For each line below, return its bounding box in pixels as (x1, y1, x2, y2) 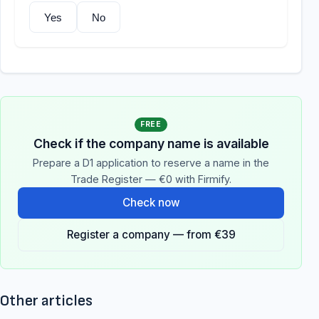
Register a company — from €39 (66, 228, 236, 241)
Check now (122, 196, 180, 209)
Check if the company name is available (33, 136, 269, 151)
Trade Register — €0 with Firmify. (70, 173, 231, 185)
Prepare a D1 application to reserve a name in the (33, 157, 269, 169)
